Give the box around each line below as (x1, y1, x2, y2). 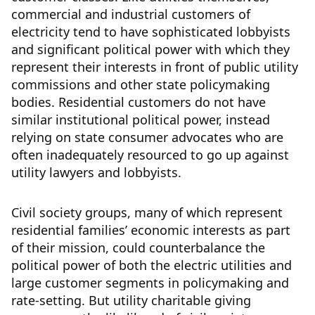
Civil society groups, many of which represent (11, 204, 283, 221)
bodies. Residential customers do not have (11, 94, 266, 111)
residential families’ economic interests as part (11, 221, 290, 239)
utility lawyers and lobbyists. (11, 164, 185, 181)
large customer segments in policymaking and (11, 274, 289, 292)
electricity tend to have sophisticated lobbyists (11, 23, 290, 41)
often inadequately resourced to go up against (11, 146, 289, 164)
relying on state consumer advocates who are (11, 129, 283, 146)
